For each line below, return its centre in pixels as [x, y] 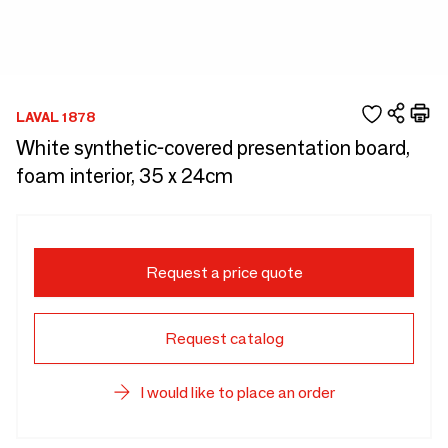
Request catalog [224, 338]
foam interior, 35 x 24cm [124, 176]
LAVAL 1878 [55, 116]
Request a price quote [224, 272]
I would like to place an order [237, 392]
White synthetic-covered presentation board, [213, 148]
